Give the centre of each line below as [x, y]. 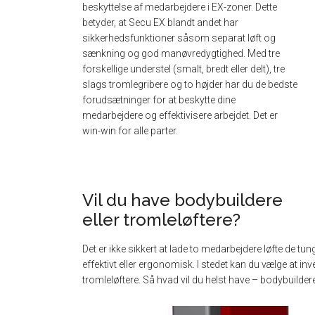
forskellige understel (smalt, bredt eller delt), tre [184, 69]
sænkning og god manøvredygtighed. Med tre [181, 53]
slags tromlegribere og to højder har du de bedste [190, 84]
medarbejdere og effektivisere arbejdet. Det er [180, 115]
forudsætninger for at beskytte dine [159, 99]
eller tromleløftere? [161, 219]
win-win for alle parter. [130, 130]
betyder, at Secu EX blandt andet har [160, 22]
